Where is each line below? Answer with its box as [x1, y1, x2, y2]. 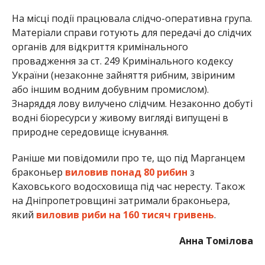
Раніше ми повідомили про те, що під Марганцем [11, 151, 245, 164]
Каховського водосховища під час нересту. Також [11, 179, 245, 193]
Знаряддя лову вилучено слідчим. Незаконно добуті [11, 96, 253, 110]
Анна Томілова [179, 234, 254, 247]
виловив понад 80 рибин [62, 165, 188, 179]
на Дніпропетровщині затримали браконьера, [11, 193, 230, 207]
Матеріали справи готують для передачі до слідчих [11, 25, 251, 39]
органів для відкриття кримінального [11, 40, 188, 53]
